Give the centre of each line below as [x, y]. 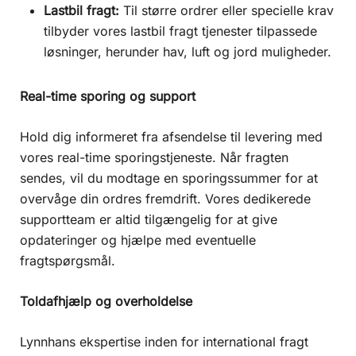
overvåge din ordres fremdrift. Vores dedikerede [165, 198]
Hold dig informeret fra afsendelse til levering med [171, 136]
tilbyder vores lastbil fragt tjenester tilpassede [180, 31]
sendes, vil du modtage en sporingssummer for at [169, 178]
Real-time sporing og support [108, 96]
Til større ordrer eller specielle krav [226, 10]
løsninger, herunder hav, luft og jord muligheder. [188, 51]
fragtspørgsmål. [68, 260]
